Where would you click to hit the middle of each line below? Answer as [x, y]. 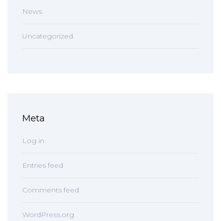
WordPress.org [48, 215]
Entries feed [43, 165]
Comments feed [51, 190]
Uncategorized [48, 36]
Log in [33, 141]
